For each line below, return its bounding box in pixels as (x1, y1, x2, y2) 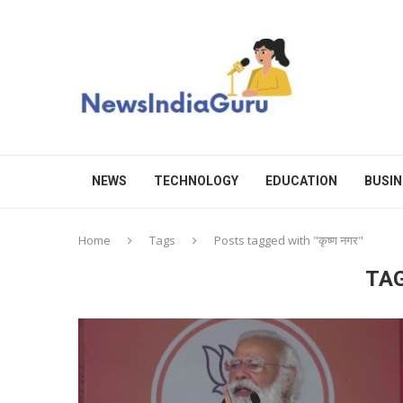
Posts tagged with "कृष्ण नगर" (214, 232, 363, 248)
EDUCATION (265, 174, 337, 188)
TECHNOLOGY (154, 174, 238, 188)
